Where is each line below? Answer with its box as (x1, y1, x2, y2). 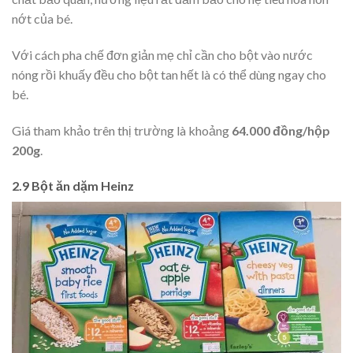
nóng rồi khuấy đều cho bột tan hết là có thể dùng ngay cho (12, 66, 326, 82)
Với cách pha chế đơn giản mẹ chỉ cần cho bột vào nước (12, 46, 313, 62)
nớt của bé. (12, 11, 72, 27)
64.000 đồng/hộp (232, 122, 330, 138)
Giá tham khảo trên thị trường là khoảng (12, 122, 232, 138)
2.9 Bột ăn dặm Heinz (12, 178, 134, 194)
